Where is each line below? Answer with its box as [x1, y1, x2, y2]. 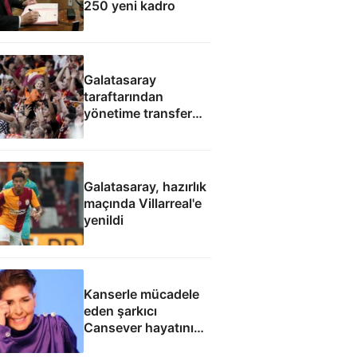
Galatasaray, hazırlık [83, 178, 206, 195]
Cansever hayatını [83, 320, 194, 336]
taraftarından [83, 88, 163, 104]
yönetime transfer [83, 104, 192, 121]
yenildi [83, 212, 124, 229]
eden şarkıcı [83, 303, 157, 320]
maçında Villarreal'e [83, 195, 202, 212]
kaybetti [83, 336, 133, 353]
